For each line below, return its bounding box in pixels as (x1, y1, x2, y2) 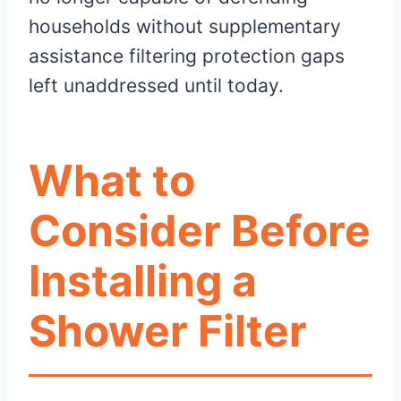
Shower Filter (29, 303, 307, 357)
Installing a (29, 253, 257, 307)
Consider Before (29, 203, 371, 257)
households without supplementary (29, 14, 341, 38)
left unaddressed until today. (29, 73, 284, 97)
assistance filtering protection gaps (29, 44, 345, 67)
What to (29, 153, 195, 207)
